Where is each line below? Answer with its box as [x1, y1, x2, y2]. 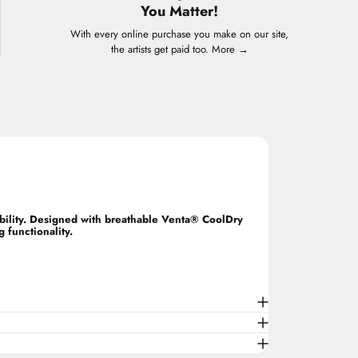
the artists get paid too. [110, 42, 212, 57]
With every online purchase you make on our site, [70, 26, 288, 42]
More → [211, 42, 249, 57]
